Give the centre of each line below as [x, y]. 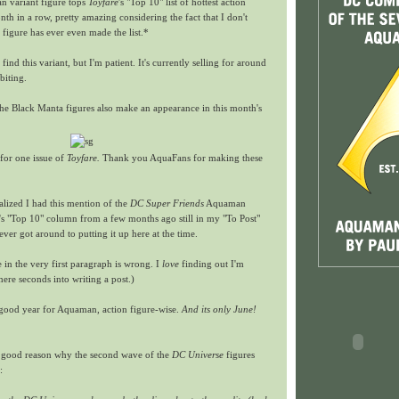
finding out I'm [212, 264]
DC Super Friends [167, 204]
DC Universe [198, 355]
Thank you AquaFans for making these [181, 158]
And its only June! [219, 309]
